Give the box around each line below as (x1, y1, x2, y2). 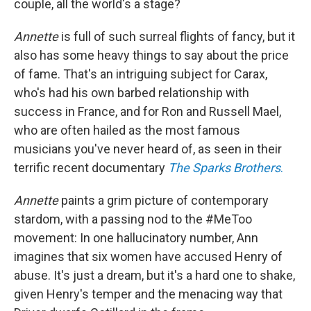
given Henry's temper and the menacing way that (14, 287, 283, 302)
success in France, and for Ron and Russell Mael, (14, 104, 281, 119)
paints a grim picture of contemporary (61, 193, 269, 208)
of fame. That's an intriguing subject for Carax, (14, 67, 267, 82)
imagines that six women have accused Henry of (14, 249, 283, 264)
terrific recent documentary (14, 160, 168, 176)
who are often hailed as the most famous (14, 123, 240, 138)
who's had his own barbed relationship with (14, 85, 249, 101)
